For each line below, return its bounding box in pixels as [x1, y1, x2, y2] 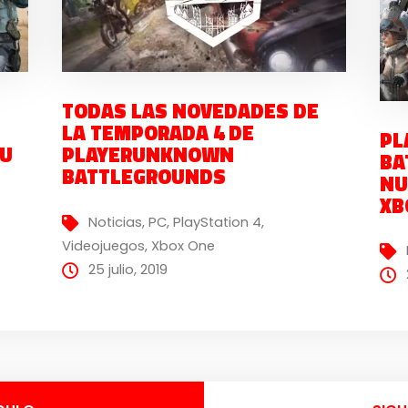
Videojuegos [61, 236, 145, 255]
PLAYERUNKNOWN [61, 139, 234, 171]
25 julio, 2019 [87, 260, 168, 279]
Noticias [87, 212, 142, 231]
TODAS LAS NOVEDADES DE [61, 96, 319, 127]
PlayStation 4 [172, 212, 261, 231]
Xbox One [150, 236, 215, 255]
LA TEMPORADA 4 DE [61, 117, 254, 149]
